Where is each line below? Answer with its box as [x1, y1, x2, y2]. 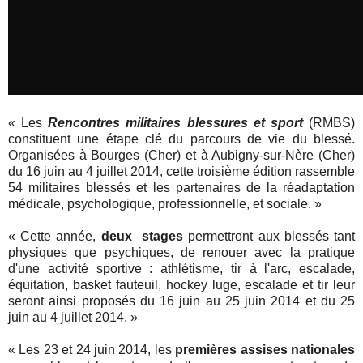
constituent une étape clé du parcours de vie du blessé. [8, 131, 355, 146]
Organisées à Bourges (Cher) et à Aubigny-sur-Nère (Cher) [8, 147, 355, 162]
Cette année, [20, 228, 101, 243]
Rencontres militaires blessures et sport [48, 115, 303, 130]
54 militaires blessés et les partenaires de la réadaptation [8, 180, 355, 194]
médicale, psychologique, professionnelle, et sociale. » [8, 196, 322, 211]
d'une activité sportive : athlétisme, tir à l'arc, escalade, [8, 261, 355, 275]
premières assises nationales [175, 342, 356, 357]
